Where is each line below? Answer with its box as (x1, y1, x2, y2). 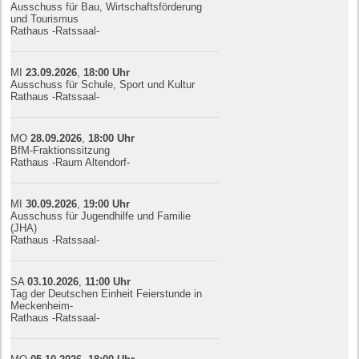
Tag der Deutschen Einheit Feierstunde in (10, 287, 203, 300)
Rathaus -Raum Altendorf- (10, 155, 131, 168)
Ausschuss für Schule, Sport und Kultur (10, 78, 196, 91)
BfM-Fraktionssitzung (10, 143, 111, 156)
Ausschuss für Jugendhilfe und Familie (10, 209, 192, 222)
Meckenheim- (10, 299, 74, 312)
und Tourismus (10, 12, 79, 25)
